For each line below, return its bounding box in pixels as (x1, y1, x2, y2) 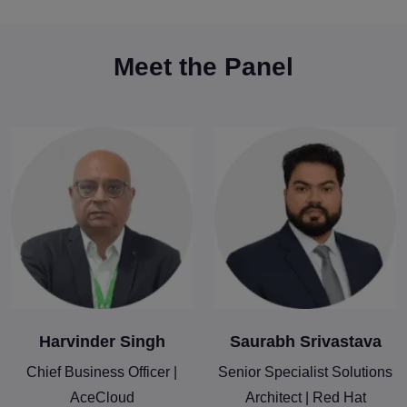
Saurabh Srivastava (229, 333, 382, 352)
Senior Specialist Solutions (218, 364, 392, 381)
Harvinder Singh (38, 333, 165, 352)
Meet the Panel (114, 53, 293, 82)
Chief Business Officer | (26, 364, 177, 381)
